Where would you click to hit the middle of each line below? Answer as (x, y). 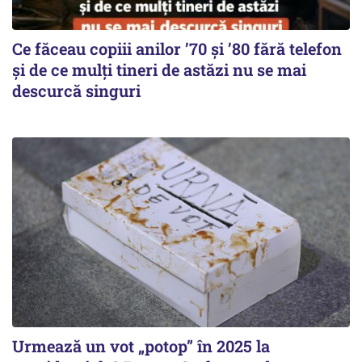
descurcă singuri (76, 90)
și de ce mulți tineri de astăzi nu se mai (159, 69)
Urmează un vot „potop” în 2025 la (141, 345)
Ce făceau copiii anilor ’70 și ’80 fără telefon (177, 48)
